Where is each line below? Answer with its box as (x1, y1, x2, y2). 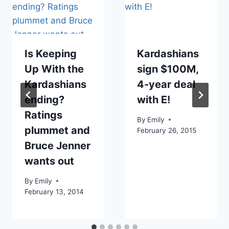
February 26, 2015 (137, 126, 196, 134)
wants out (25, 154, 74, 167)
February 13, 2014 (25, 187, 84, 196)
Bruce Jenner (25, 139, 90, 152)
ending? (25, 93, 64, 106)
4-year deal (137, 78, 195, 90)
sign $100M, (137, 62, 198, 75)
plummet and (25, 124, 90, 136)
